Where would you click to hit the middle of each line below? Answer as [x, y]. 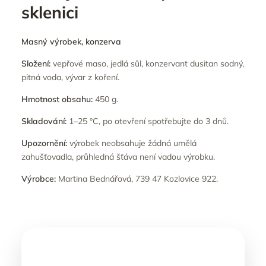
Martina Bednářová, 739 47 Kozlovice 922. [137, 178]
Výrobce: [39, 178]
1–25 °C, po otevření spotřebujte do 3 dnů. [148, 121]
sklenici [50, 12]
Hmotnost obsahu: [57, 99]
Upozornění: [44, 143]
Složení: [36, 63]
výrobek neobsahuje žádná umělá [132, 143]
